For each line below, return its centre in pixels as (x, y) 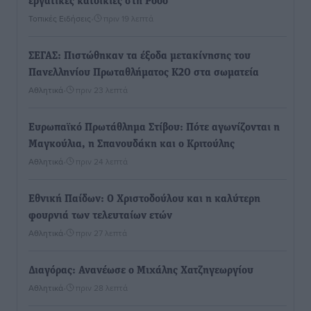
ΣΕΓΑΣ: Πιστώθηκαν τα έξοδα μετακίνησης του (140, 57)
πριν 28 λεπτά (102, 288)
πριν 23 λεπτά (102, 90)
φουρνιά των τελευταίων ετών (100, 216)
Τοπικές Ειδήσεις (60, 19)
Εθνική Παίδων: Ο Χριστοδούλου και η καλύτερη (144, 200)
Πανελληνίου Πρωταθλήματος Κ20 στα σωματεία (144, 73)
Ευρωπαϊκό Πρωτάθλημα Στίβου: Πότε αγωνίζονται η (154, 128)
